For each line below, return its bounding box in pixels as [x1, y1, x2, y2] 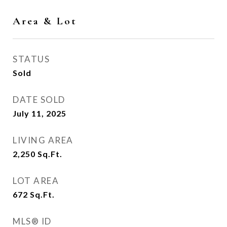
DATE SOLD [13, 94, 65, 105]
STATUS [13, 54, 50, 64]
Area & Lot [13, 15, 77, 27]
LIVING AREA [13, 135, 73, 145]
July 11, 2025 [13, 108, 66, 118]
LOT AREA [13, 175, 59, 186]
